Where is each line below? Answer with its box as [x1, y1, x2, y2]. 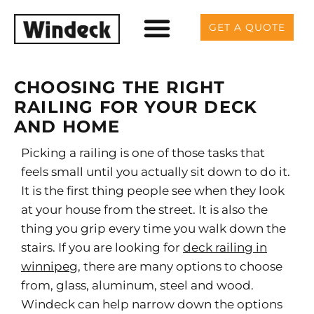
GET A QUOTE [208, 21, 285, 34]
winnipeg [21, 259, 78, 273]
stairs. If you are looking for [21, 240, 180, 254]
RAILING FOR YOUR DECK [14, 96, 258, 117]
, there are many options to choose [78, 259, 282, 273]
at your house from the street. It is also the [21, 202, 268, 217]
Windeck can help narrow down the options [21, 296, 282, 311]
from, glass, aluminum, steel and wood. [21, 278, 254, 292]
